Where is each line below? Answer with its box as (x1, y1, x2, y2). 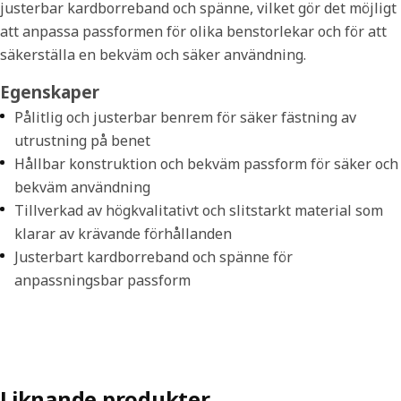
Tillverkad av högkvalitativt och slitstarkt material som (14, 200, 383, 220)
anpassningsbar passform (14, 270, 191, 290)
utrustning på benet (14, 131, 150, 150)
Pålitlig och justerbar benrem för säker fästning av (14, 107, 356, 127)
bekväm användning (14, 177, 150, 197)
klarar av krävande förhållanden (14, 224, 232, 243)
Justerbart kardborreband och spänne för (14, 247, 293, 267)
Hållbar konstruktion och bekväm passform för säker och (14, 154, 398, 174)
